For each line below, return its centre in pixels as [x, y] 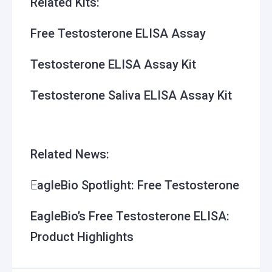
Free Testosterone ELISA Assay [118, 33]
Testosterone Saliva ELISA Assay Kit [131, 95]
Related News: [70, 154]
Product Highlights [82, 236]
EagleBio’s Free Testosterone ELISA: [130, 216]
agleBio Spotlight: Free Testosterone [138, 185]
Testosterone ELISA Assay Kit [113, 64]
